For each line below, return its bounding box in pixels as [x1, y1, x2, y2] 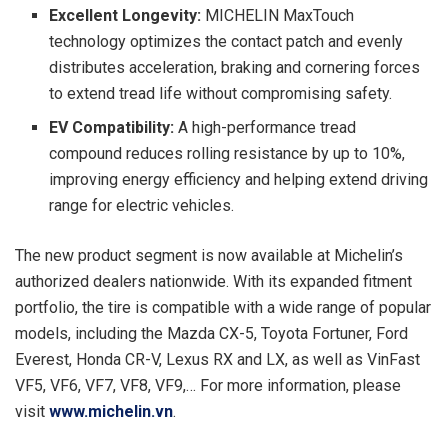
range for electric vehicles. [49, 195, 235, 215]
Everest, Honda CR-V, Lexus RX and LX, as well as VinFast [15, 349, 420, 369]
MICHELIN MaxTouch [201, 5, 355, 25]
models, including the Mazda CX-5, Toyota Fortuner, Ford [15, 323, 408, 343]
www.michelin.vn [49, 401, 173, 421]
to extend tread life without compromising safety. [49, 83, 393, 103]
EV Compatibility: [49, 117, 175, 137]
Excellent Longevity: [49, 5, 202, 25]
